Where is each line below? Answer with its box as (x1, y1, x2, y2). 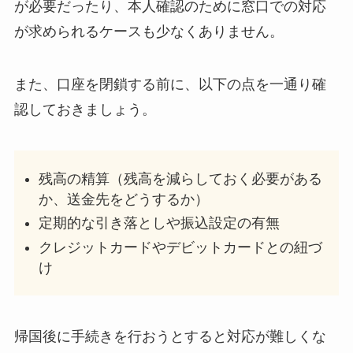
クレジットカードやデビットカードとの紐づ (39, 239, 323, 255)
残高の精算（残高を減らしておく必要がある (39, 170, 323, 187)
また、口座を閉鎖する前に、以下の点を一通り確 (13, 76, 326, 93)
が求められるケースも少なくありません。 (13, 23, 284, 39)
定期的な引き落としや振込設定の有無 (39, 215, 281, 232)
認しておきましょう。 (13, 102, 156, 118)
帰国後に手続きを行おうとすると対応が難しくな (13, 328, 326, 344)
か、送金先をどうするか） (39, 191, 210, 207)
